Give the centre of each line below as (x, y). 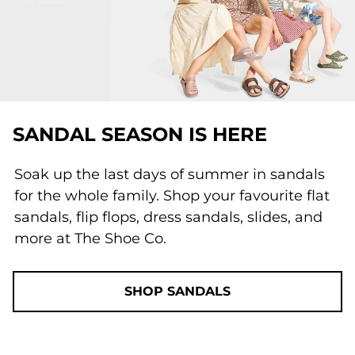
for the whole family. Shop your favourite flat (172, 195)
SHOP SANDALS (177, 291)
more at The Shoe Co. (90, 238)
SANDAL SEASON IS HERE (140, 134)
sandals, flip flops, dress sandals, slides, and (168, 217)
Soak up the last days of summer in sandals (170, 174)
